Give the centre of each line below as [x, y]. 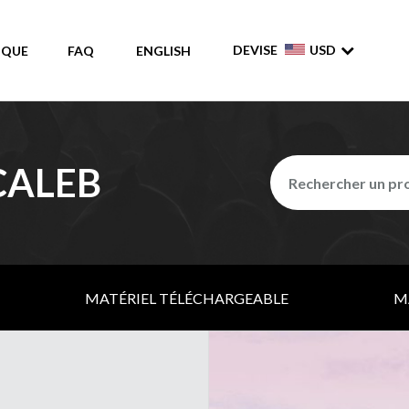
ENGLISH [163, 50]
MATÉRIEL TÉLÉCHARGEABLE [187, 298]
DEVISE [255, 49]
